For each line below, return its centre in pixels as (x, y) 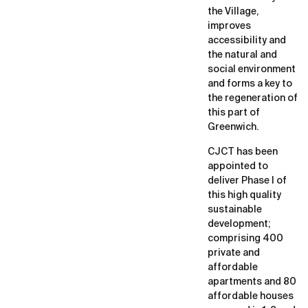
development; (239, 224)
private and (234, 253)
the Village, (233, 12)
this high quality (244, 195)
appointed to (238, 166)
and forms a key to (250, 84)
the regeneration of (253, 99)
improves (229, 26)
